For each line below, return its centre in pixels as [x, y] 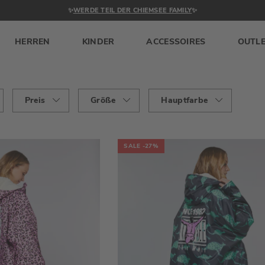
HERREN [33, 41]
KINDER [98, 41]
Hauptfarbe [185, 101]
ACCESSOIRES [176, 41]
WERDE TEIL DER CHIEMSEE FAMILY [132, 10]
